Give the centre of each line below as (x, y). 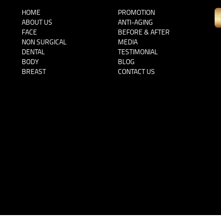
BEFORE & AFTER (144, 32)
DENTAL (33, 52)
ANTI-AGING (135, 22)
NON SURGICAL (44, 42)
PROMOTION (136, 12)
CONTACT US (136, 72)
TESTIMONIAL (138, 52)
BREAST (34, 72)
